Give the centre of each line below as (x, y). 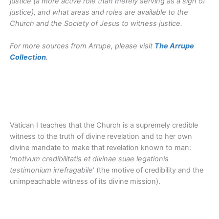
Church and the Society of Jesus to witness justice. (96, 23)
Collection (28, 57)
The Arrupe (174, 46)
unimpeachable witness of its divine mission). (85, 182)
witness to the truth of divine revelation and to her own (101, 137)
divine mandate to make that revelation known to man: (100, 148)
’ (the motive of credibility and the (148, 170)
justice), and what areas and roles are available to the (99, 12)
